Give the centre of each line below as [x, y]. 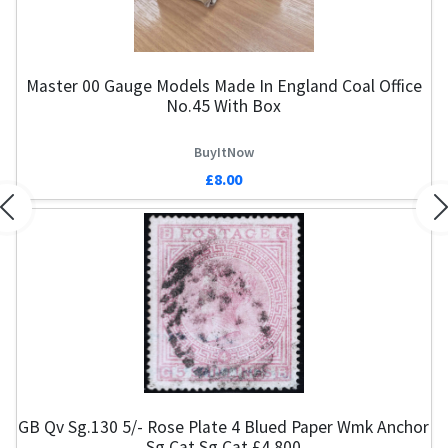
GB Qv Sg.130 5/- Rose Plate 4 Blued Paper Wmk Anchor [223, 426]
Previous [35, 218]
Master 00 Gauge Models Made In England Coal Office [223, 86]
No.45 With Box [223, 106]
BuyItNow [223, 151]
